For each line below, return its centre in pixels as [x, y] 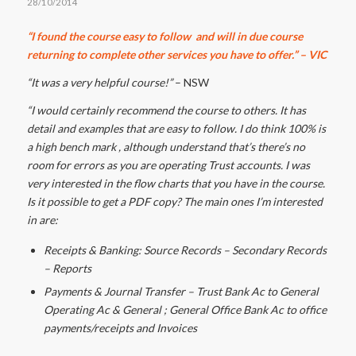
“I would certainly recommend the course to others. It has [166, 110]
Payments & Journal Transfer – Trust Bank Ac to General [181, 291]
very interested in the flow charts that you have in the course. [176, 183]
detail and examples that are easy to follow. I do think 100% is [176, 128]
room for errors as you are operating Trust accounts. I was [168, 164]
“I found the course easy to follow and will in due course [164, 36]
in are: [43, 219]
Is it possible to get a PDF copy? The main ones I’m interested [174, 201]
